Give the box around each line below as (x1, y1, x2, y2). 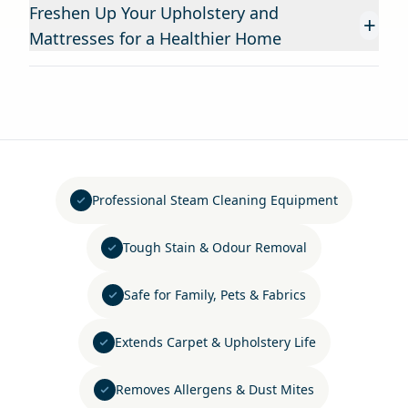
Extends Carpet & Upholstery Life (114, 333, 316, 351)
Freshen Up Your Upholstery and (29, 2, 279, 24)
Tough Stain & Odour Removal (123, 239, 307, 256)
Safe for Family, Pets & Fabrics (124, 286, 306, 303)
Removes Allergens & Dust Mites (116, 381, 314, 398)
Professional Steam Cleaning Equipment (92, 191, 338, 209)
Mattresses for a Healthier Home (29, 27, 281, 49)
